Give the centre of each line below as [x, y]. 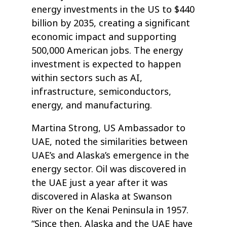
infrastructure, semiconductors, [102, 92]
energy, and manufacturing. [92, 106]
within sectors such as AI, [87, 78]
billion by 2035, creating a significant [111, 24]
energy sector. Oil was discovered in [109, 169]
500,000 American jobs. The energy [107, 51]
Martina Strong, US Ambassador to [109, 128]
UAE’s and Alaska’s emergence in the [110, 156]
